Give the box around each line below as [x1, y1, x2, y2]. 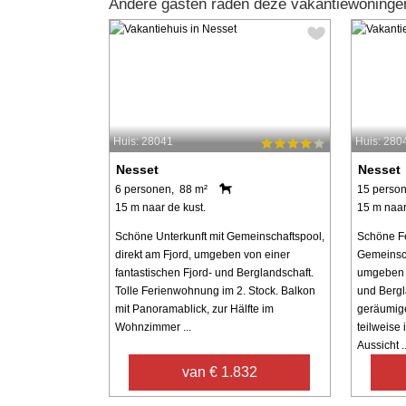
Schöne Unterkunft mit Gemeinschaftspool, [114, 229, 324, 243]
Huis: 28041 [112, 134, 173, 148]
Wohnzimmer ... [114, 320, 191, 333]
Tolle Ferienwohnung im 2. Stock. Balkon [114, 284, 315, 297]
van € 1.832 [181, 363, 257, 380]
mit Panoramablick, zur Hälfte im [114, 302, 274, 315]
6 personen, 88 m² [114, 182, 208, 196]
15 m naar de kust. [114, 200, 206, 214]
